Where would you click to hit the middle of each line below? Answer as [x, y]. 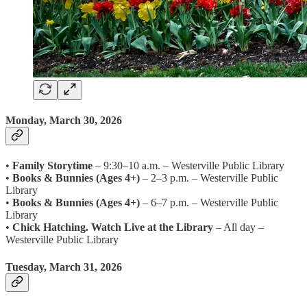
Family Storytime [52, 166]
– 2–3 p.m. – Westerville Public [209, 178]
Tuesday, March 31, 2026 [64, 267]
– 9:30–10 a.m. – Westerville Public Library [188, 166]
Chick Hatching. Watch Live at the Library [113, 228]
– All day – [238, 228]
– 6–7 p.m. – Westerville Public [209, 203]
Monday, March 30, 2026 [64, 121]
